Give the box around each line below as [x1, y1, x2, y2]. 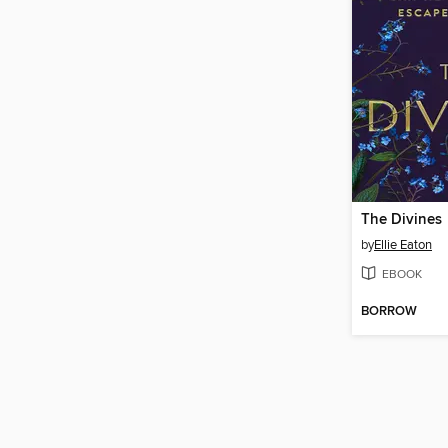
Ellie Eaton [374, 237, 432, 254]
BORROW [361, 302, 417, 320]
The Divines [361, 211, 442, 230]
